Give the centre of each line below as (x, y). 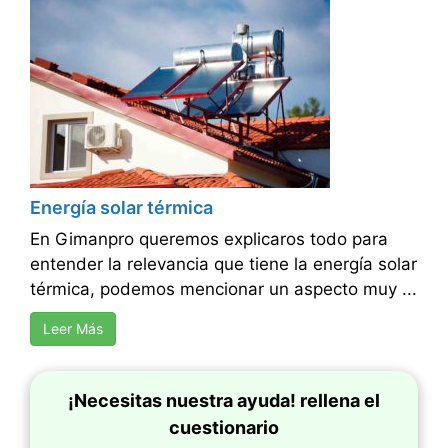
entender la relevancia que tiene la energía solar (223, 264)
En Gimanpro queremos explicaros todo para (209, 239)
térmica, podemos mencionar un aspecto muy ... (223, 289)
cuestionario (224, 428)
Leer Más (73, 329)
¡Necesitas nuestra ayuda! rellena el (224, 401)
